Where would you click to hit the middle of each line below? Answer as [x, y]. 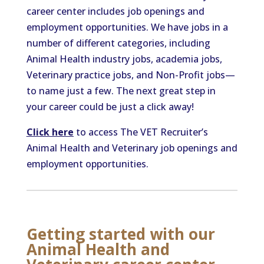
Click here [50, 132]
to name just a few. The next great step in [121, 91]
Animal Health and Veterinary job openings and [132, 148]
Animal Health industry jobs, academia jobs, [124, 59]
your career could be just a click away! [110, 107]
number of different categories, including [118, 43]
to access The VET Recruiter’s [141, 132]
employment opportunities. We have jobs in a [127, 27]
